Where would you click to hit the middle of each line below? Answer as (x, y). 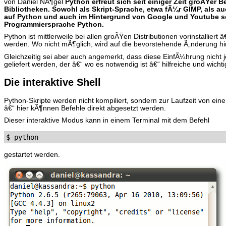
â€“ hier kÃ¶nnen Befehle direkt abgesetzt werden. (85, 108)
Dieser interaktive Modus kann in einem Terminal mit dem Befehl (107, 120)
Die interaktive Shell (52, 82)
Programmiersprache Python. (54, 25)
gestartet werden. (32, 154)
